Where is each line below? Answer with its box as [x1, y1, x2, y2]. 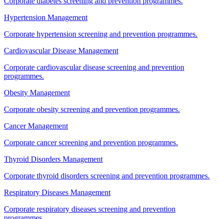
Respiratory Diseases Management [4, 188, 110, 197]
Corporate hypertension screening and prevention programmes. [4, 29, 197, 38]
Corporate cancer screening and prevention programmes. [4, 138, 178, 147]
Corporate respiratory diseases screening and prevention [4, 204, 175, 213]
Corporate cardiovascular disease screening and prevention [4, 63, 184, 71]
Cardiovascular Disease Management [4, 46, 118, 55]
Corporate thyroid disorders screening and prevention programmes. [4, 171, 210, 180]
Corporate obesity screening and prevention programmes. [4, 105, 180, 113]
